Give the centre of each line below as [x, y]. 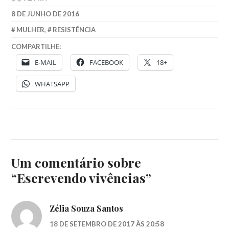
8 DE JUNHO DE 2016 [45, 14]
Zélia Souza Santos [87, 209]
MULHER [31, 29]
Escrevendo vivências [82, 178]
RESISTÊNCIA [74, 29]
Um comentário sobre [76, 163]
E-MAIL [46, 62]
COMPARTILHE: [36, 47]
